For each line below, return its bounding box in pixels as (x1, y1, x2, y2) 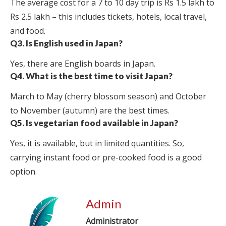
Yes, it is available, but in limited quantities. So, (10, 137, 184, 149)
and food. (10, 25, 45, 36)
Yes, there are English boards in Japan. (10, 58, 155, 69)
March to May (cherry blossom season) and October (10, 90, 206, 102)
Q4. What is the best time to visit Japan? (10, 70, 173, 81)
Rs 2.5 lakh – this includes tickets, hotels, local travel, (10, 11, 207, 22)
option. (10, 165, 37, 177)
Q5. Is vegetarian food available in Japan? (10, 117, 178, 128)
